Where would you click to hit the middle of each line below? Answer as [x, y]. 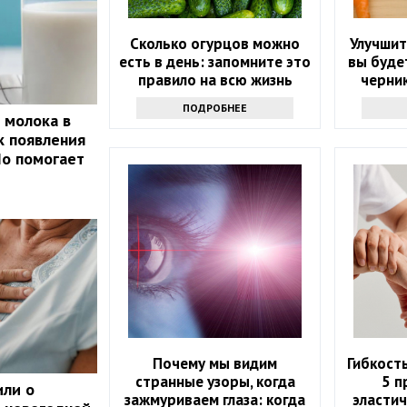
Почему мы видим [215, 363]
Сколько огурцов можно [215, 43]
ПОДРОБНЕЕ [215, 107]
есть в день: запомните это [215, 61]
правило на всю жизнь [215, 79]
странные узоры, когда [215, 381]
